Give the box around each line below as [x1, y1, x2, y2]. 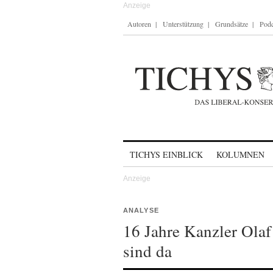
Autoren [127, 19, 151, 29]
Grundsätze [215, 19, 248, 29]
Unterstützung [163, 19, 204, 29]
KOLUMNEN [216, 149, 264, 160]
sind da [123, 240, 172, 262]
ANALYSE [123, 207, 159, 214]
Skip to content [123, 144, 187, 154]
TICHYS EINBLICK [130, 149, 203, 160]
